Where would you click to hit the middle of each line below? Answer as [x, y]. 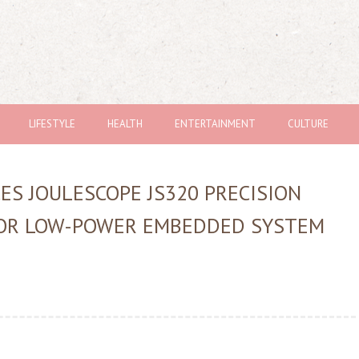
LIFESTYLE [52, 124]
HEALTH [125, 124]
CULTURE [308, 124]
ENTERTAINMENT [215, 124]
